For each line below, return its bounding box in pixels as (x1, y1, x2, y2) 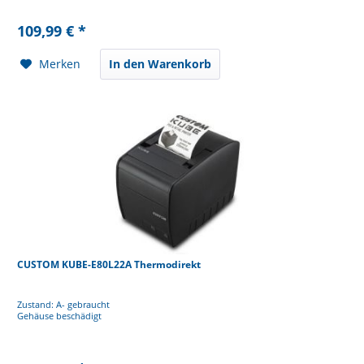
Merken (39, 56, 81, 72)
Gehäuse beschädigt (17, 309, 102, 322)
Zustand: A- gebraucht (17, 297, 110, 310)
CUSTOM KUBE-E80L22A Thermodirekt (17, 257, 201, 271)
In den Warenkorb (109, 56, 212, 72)
